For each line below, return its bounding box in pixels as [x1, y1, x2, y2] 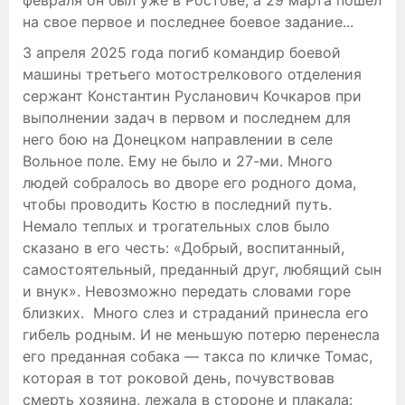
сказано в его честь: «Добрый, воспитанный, [23, 238, 344, 257]
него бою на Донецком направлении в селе [23, 129, 333, 148]
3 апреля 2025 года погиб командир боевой [23, 42, 341, 61]
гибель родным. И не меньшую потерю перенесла [23, 325, 380, 344]
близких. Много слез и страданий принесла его [23, 303, 369, 322]
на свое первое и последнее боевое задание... [23, 12, 353, 31]
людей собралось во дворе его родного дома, [23, 173, 356, 192]
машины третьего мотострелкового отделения [23, 64, 362, 83]
